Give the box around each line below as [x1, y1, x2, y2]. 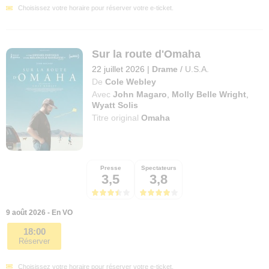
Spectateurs [141, 164, 177, 171]
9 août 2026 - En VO [6, 208, 73, 217]
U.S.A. [185, 64, 210, 74]
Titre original [92, 112, 142, 122]
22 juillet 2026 [92, 64, 145, 74]
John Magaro [113, 89, 168, 99]
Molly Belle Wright [172, 89, 247, 99]
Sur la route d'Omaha [92, 47, 201, 60]
